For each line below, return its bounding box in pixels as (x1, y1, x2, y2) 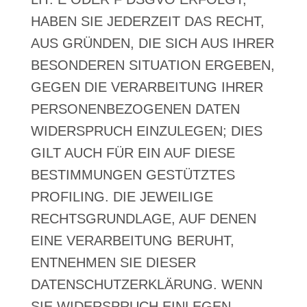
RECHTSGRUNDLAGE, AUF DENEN (30, 211, 256, 226)
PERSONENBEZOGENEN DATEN (30, 101, 240, 116)
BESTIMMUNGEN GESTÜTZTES (30, 167, 235, 182)
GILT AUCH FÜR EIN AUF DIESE (30, 145, 235, 160)
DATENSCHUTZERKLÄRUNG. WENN (30, 277, 262, 292)
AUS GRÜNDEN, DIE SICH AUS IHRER (30, 36, 274, 51)
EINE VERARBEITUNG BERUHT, (30, 233, 234, 248)
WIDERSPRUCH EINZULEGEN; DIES (30, 123, 262, 138)
